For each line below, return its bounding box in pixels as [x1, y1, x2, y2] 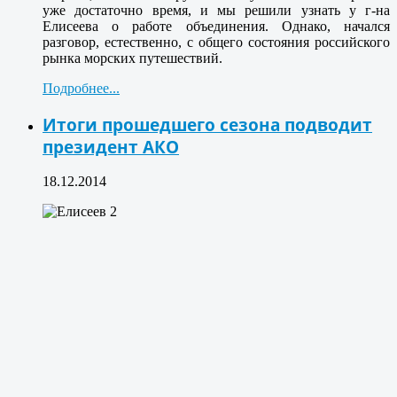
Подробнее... [43, 80, 120, 96]
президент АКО [43, 135, 179, 158]
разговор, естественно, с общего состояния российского [43, 34, 390, 50]
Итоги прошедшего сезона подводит [43, 113, 372, 136]
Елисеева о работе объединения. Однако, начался [43, 18, 390, 34]
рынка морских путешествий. [43, 50, 222, 66]
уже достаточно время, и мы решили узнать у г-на [43, 2, 390, 18]
